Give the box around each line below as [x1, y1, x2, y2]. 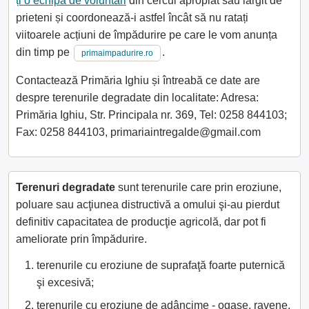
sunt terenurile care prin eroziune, [115, 181, 281, 193]
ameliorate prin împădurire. [16, 232, 147, 245]
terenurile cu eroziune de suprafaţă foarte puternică [37, 259, 285, 271]
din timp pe [16, 46, 72, 58]
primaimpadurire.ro [81, 48, 153, 58]
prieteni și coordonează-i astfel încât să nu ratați [16, 11, 248, 23]
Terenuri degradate [16, 181, 115, 193]
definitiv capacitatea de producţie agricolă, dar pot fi [16, 215, 266, 228]
